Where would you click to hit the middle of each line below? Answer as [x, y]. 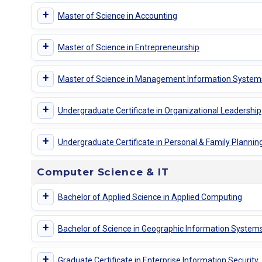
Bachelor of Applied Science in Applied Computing [150, 197]
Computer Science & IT [103, 172]
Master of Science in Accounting [117, 15]
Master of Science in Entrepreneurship [128, 47]
